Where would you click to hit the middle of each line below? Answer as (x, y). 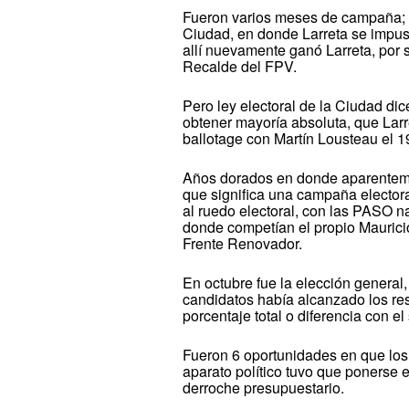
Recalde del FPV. (240, 66)
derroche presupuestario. (264, 387)
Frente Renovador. (243, 243)
